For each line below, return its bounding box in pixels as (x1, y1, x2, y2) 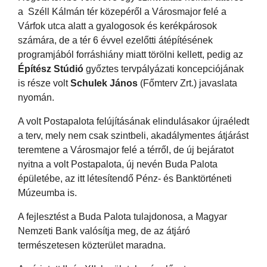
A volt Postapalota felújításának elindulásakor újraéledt (18, 116, 249, 126)
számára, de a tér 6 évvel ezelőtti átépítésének (18, 35, 213, 45)
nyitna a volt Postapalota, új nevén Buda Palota (18, 159, 218, 169)
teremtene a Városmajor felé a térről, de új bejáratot (18, 144, 234, 155)
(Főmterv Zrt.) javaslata (138, 77, 237, 88)
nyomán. (18, 92, 54, 103)
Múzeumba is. (18, 187, 77, 198)
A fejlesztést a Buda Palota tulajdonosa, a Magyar (18, 211, 227, 222)
